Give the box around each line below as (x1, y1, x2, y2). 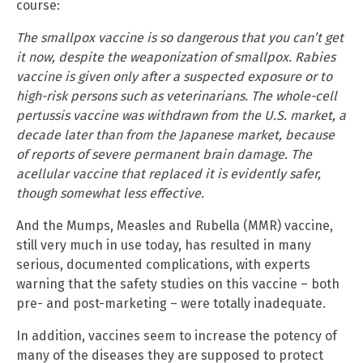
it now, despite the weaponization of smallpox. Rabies (16, 49, 335, 66)
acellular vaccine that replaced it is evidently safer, (16, 166, 321, 182)
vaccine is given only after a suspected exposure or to (16, 69, 332, 85)
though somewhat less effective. (16, 186, 204, 202)
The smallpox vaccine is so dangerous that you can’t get (16, 30, 344, 46)
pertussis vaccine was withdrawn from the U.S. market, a (16, 108, 346, 124)
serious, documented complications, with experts (16, 257, 310, 273)
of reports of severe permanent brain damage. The (16, 147, 312, 163)
